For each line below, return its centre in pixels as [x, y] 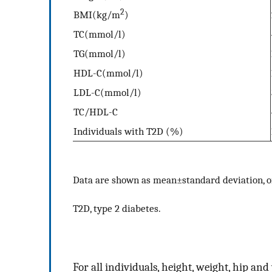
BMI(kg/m [97, 15]
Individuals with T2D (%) [128, 131]
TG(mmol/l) [100, 54]
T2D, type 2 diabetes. [117, 209]
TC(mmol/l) [100, 34]
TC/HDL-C [96, 112]
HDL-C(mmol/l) [108, 73]
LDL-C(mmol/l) [107, 93]
